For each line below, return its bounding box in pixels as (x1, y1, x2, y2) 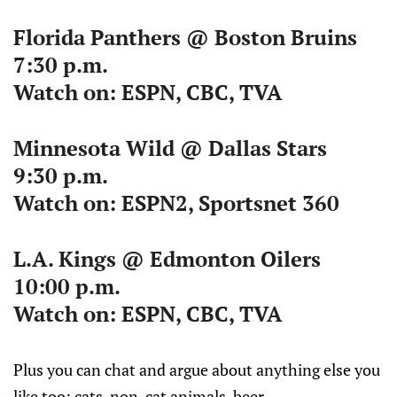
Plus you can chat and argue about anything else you (13, 359, 380, 380)
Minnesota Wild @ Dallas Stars (13, 134, 327, 162)
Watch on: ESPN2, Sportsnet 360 (13, 189, 339, 217)
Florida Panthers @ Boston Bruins (13, 23, 357, 51)
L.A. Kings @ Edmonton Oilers (13, 245, 321, 273)
